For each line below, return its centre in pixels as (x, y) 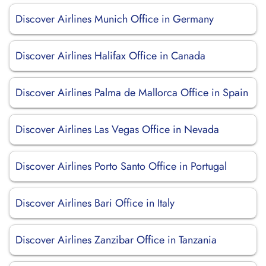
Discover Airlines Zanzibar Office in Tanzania (116, 240)
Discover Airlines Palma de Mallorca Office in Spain (132, 93)
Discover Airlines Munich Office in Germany (115, 19)
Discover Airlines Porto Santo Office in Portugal (121, 166)
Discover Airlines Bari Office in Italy (95, 203)
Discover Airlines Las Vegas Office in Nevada (117, 129)
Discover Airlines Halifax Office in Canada (110, 56)
